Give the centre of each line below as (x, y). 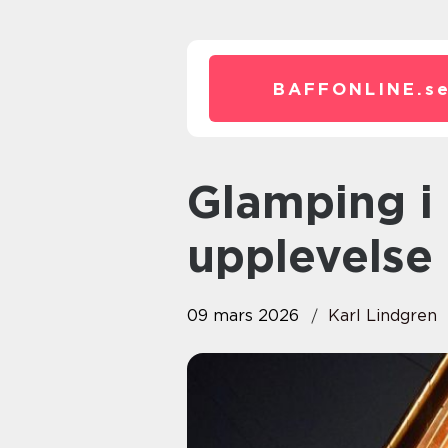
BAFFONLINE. (349, 89)
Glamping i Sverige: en (204, 202)
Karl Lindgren (382, 315)
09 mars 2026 (243, 315)
